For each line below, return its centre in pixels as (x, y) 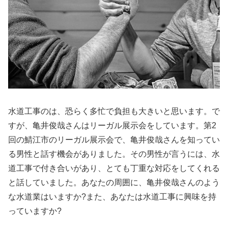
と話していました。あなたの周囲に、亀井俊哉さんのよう (114, 183)
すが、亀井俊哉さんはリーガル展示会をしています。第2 (112, 126)
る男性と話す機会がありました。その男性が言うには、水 (114, 154)
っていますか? (35, 211)
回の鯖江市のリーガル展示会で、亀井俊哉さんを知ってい (114, 140)
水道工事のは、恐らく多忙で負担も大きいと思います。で (114, 111)
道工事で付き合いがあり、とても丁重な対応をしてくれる (114, 168)
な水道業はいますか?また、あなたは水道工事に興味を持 (112, 197)
